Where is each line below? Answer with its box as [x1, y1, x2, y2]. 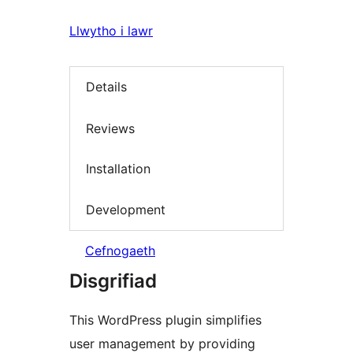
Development [86, 201, 165, 217]
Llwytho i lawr [69, 23, 153, 39]
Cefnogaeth [85, 243, 155, 259]
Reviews [86, 120, 135, 136]
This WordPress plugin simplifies [69, 312, 262, 329]
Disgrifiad [69, 269, 157, 293]
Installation [86, 161, 150, 177]
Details [86, 79, 127, 95]
